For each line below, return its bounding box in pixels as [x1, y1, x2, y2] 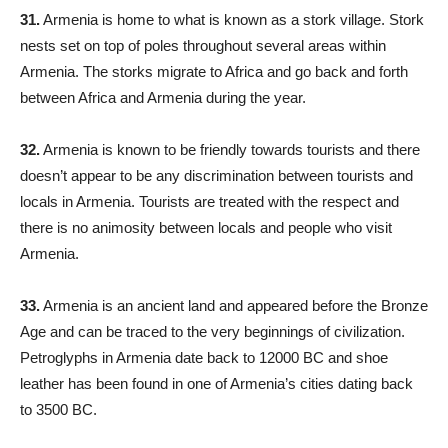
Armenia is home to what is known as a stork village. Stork [40, 11, 424, 29]
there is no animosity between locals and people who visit [20, 219, 392, 237]
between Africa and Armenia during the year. [20, 89, 306, 107]
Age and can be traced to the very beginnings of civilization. [20, 323, 405, 341]
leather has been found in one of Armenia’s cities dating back [20, 375, 413, 393]
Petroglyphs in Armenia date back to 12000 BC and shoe [20, 349, 388, 367]
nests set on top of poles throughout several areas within [20, 37, 386, 55]
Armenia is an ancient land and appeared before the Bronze [40, 297, 428, 315]
